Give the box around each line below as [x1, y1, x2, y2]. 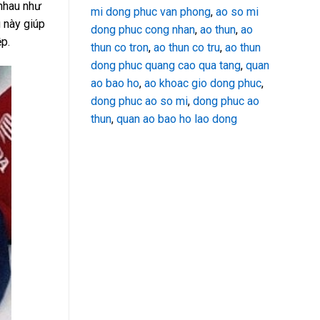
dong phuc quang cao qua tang [91, 58, 241, 72]
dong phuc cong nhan [91, 22, 195, 36]
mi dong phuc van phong [91, 4, 211, 19]
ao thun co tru [154, 40, 220, 54]
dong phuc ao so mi [91, 94, 188, 108]
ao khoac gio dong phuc [144, 76, 261, 90]
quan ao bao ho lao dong [116, 111, 237, 126]
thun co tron [91, 40, 149, 54]
